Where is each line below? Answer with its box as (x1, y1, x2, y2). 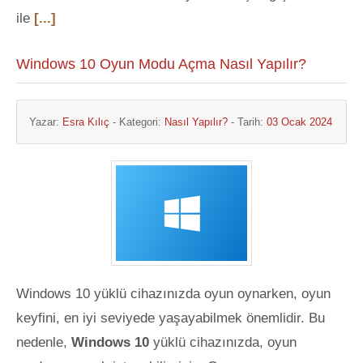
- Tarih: (228, 116, 267, 128)
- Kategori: (109, 116, 164, 128)
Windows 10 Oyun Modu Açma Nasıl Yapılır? (16, 56, 306, 72)
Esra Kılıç (62, 116, 109, 128)
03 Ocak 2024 (267, 116, 332, 128)
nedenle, (16, 335, 71, 350)
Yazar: (29, 116, 62, 128)
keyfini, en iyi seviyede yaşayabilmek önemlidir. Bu (16, 310, 325, 326)
